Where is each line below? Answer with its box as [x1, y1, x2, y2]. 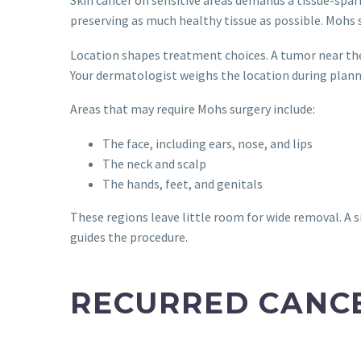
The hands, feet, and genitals [102, 175, 263, 192]
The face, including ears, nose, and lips [102, 135, 313, 151]
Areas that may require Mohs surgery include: [70, 101, 315, 118]
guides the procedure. [70, 228, 188, 245]
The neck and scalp [102, 155, 206, 172]
